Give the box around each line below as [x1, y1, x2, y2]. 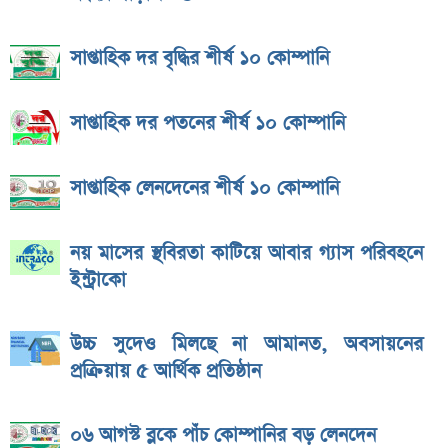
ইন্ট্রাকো [70, 267, 126, 295]
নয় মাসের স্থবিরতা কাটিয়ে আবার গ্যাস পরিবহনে [70, 240, 423, 268]
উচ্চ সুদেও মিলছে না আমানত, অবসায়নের [70, 331, 423, 359]
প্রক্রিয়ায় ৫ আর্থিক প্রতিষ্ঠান [70, 358, 261, 386]
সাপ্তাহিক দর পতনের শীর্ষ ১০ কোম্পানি [70, 110, 345, 138]
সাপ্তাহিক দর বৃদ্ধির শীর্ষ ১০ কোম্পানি [70, 45, 329, 73]
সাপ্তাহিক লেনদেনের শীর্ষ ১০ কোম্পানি [70, 175, 339, 203]
